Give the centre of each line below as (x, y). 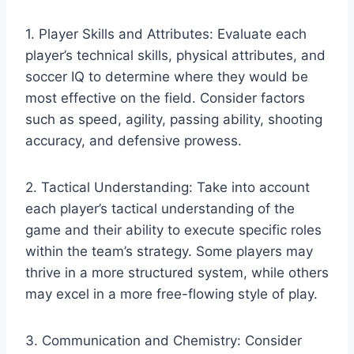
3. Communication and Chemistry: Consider (164, 340)
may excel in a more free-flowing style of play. (171, 294)
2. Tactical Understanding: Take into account (168, 187)
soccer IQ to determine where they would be (167, 76)
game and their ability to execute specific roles (173, 230)
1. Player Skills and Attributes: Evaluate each (166, 34)
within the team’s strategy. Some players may (169, 251)
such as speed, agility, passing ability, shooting (174, 119)
